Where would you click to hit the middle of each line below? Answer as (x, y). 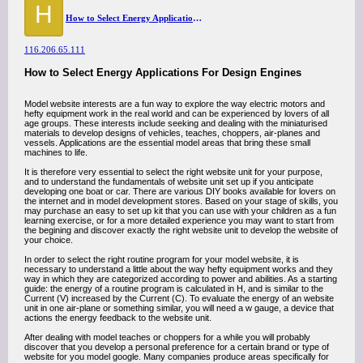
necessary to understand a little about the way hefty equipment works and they (179, 269)
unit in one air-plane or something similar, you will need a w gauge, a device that (179, 308)
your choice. (49, 240)
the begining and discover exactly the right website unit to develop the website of (181, 230)
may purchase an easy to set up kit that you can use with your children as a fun (180, 211)
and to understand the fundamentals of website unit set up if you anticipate (169, 181)
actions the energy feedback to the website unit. (118, 318)
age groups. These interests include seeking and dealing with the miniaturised (176, 123)
